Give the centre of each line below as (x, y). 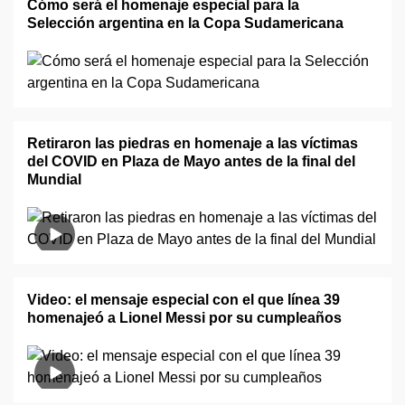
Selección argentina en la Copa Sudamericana (185, 23)
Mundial (54, 179)
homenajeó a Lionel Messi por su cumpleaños (184, 318)
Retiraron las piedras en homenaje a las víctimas (193, 143)
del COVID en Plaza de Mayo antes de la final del (191, 161)
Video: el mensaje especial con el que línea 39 (184, 300)
